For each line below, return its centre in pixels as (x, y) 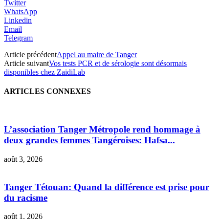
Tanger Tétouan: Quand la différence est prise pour (107, 187)
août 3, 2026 (23, 159)
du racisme (26, 197)
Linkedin (18, 20)
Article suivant (26, 63)
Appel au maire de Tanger (97, 54)
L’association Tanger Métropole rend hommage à (102, 130)
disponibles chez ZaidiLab (44, 72)
